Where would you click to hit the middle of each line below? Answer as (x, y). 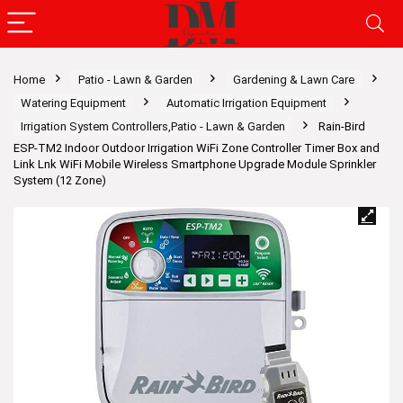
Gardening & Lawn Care (294, 80)
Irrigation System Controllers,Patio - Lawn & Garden (153, 126)
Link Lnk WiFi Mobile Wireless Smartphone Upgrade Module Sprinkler (195, 164)
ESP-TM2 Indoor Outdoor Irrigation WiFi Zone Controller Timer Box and (197, 148)
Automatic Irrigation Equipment (246, 103)
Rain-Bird (342, 126)
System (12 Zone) (60, 180)
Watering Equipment (73, 103)
